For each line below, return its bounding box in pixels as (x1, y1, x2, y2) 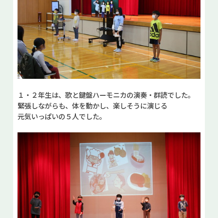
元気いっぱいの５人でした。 (17, 111, 106, 122)
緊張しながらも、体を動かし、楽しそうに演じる (17, 100, 167, 111)
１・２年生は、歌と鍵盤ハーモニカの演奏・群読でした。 (17, 90, 195, 100)
